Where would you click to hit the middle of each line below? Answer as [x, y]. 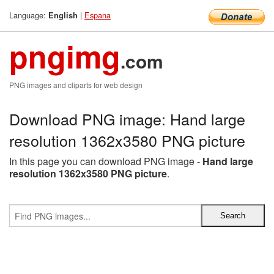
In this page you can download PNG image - [106, 161]
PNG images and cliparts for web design [76, 85]
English [63, 15]
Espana [98, 15]
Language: [29, 15]
